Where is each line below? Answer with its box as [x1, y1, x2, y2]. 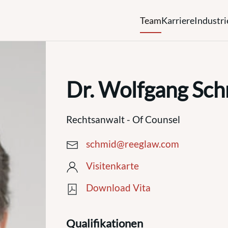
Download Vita [85, 182, 151, 194]
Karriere [161, 14, 194, 26]
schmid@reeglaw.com [85, 138, 179, 150]
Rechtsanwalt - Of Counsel [66, 113, 180, 125]
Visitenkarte [85, 160, 139, 172]
